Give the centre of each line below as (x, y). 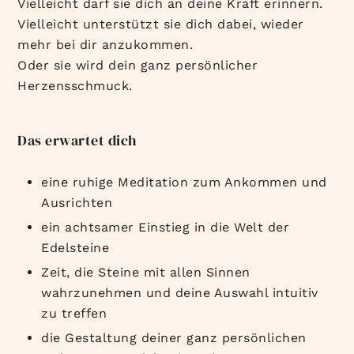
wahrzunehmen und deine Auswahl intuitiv (180, 292)
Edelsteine (75, 247)
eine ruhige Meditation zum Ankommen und (184, 182)
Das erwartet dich (77, 140)
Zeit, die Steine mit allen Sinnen (146, 272)
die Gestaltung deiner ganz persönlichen (174, 337)
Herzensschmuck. (75, 85)
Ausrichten (77, 202)
